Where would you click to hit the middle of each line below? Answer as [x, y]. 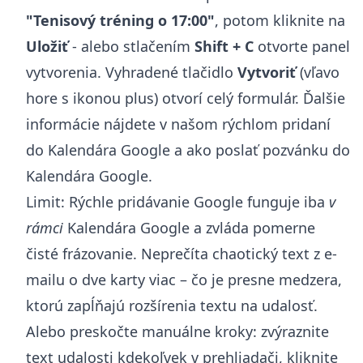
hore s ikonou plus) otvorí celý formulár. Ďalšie [186, 98]
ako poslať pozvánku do [268, 149]
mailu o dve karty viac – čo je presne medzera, [184, 279]
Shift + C [224, 46]
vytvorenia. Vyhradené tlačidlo [132, 72]
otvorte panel [302, 46]
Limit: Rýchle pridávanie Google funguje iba [177, 201]
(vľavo [318, 72]
